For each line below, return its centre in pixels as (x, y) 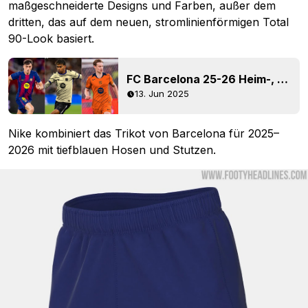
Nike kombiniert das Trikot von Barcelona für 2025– (144, 133)
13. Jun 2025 (162, 94)
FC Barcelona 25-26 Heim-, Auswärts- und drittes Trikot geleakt (283, 79)
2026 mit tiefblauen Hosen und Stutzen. (112, 150)
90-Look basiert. (51, 38)
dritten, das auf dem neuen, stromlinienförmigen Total (148, 22)
